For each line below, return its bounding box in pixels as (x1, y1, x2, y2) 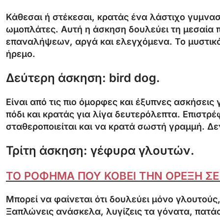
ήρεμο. (6, 48, 35, 59)
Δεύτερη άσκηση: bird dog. (6, 70, 160, 85)
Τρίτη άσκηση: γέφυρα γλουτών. (6, 143, 194, 158)
